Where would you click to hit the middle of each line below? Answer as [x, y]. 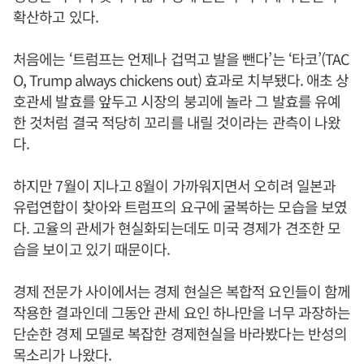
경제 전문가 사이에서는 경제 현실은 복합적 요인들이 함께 [182, 291]
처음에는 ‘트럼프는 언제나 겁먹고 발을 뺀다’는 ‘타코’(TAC [181, 58]
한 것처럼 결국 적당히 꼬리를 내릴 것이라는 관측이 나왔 [177, 122]
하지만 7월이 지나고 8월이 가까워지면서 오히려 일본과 [174, 185]
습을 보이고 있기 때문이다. [92, 249]
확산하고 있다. [56, 16]
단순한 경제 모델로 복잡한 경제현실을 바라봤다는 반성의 [180, 333]
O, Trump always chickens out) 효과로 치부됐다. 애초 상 [181, 80]
